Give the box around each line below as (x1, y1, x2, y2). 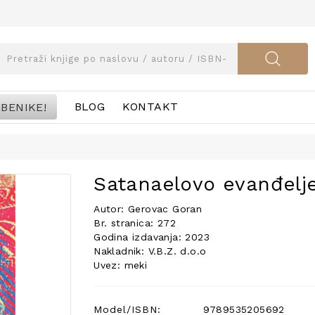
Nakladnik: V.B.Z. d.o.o (94, 245, 207, 257)
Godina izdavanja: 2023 (94, 231, 210, 243)
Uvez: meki (94, 259, 148, 271)
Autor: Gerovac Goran (94, 203, 202, 214)
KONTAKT (122, 100, 179, 113)
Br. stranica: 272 (94, 217, 176, 229)
